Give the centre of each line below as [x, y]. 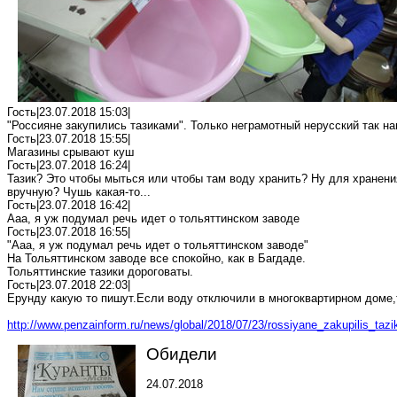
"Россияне [36, 125]
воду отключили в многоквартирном [265, 298]
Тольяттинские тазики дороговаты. [100, 272]
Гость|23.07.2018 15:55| [69, 139]
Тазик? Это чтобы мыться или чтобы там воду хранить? [159, 179]
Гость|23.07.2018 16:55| [69, 232]
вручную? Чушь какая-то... [79, 192]
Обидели [182, 354]
